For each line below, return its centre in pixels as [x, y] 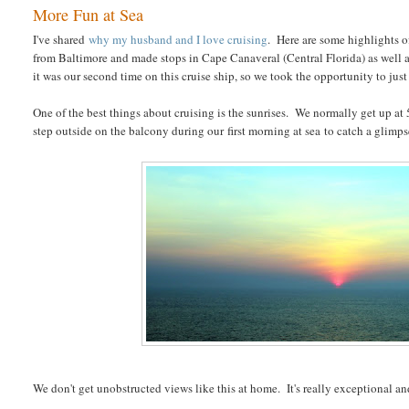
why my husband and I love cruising [178, 40]
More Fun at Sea [89, 15]
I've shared [61, 40]
